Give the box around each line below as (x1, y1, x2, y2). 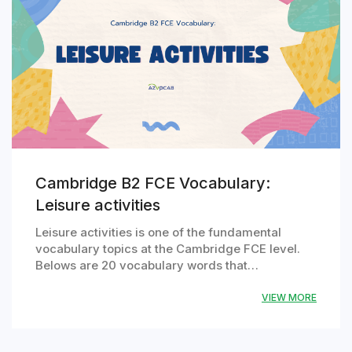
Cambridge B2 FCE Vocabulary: (35, 174, 270, 193)
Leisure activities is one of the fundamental (35, 225, 281, 240)
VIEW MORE (262, 291, 317, 304)
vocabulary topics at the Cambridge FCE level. (35, 241, 300, 257)
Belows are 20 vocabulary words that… (35, 258, 258, 273)
